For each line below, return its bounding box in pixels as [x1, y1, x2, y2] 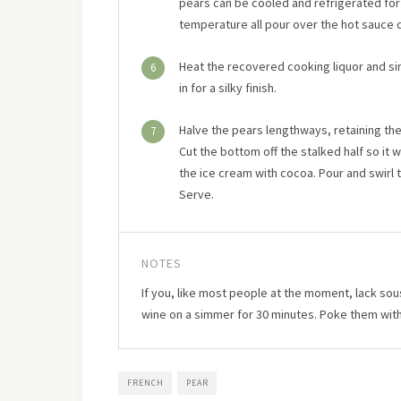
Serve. [179, 186, 214, 202]
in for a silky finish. [179, 80, 277, 96]
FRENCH [127, 377, 164, 388]
